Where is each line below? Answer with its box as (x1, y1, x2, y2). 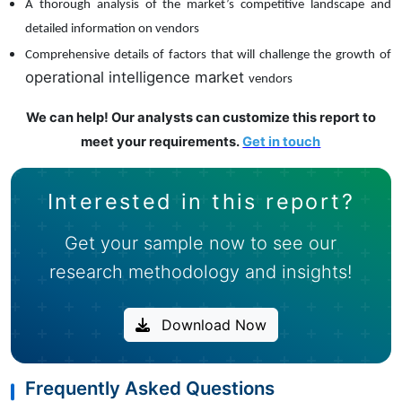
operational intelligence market (25, 67, 249, 86)
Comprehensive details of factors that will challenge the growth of (25, 48, 391, 62)
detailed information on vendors (25, 22, 199, 37)
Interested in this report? (47, 188, 355, 214)
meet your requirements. (81, 133, 243, 150)
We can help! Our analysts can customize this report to (25, 109, 376, 126)
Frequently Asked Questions (25, 376, 275, 399)
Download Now (156, 315, 267, 334)
